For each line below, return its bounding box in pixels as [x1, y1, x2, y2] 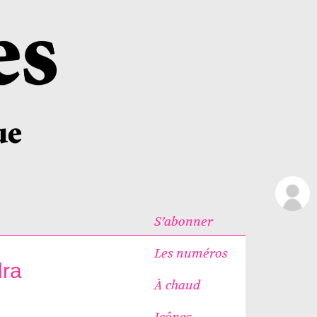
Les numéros [154, 244, 228, 262]
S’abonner [154, 212, 213, 230]
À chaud [154, 276, 200, 294]
